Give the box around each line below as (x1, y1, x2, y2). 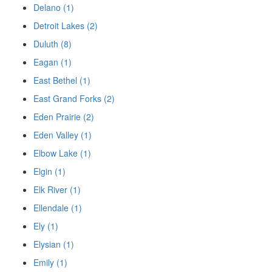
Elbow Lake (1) (33, 146, 91, 159)
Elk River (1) (33, 183, 81, 195)
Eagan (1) (33, 55, 72, 68)
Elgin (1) (33, 165, 66, 177)
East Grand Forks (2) (33, 92, 115, 104)
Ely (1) (33, 219, 58, 232)
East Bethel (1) (33, 73, 90, 86)
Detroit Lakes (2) (33, 19, 98, 32)
